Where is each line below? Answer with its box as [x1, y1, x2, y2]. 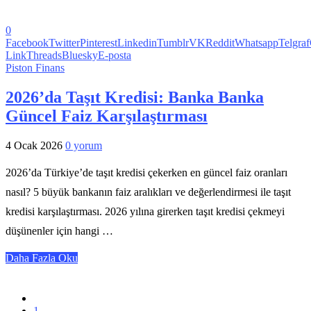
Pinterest [80, 37, 117, 49]
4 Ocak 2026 [6, 140, 62, 151]
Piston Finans [6, 62, 65, 74]
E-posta [98, 49, 131, 62]
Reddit [205, 37, 235, 49]
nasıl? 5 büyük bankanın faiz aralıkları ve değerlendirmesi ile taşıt [6, 186, 291, 198]
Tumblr [157, 37, 189, 49]
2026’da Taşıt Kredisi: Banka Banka [6, 88, 264, 107]
